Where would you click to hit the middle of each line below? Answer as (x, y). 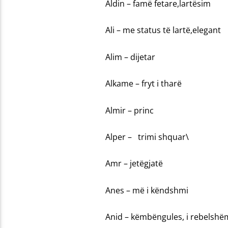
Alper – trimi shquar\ (147, 137)
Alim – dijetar (130, 57)
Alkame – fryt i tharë (143, 84)
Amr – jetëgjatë (134, 164)
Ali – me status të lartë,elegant (163, 30)
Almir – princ (129, 110)
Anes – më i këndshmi (147, 190)
